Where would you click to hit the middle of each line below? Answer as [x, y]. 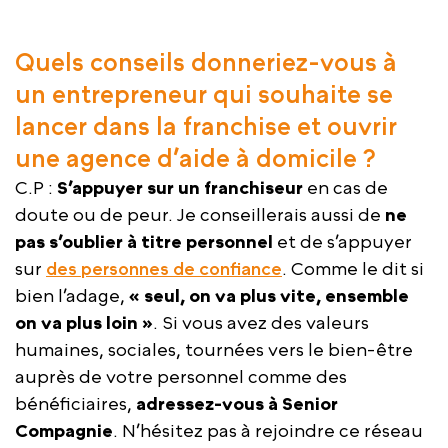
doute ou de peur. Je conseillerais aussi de [200, 214]
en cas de [345, 187]
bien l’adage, [72, 295]
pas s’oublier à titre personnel [144, 241]
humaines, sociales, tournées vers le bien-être [214, 349]
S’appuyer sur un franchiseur [180, 187]
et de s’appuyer [342, 241]
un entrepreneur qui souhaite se [204, 93]
